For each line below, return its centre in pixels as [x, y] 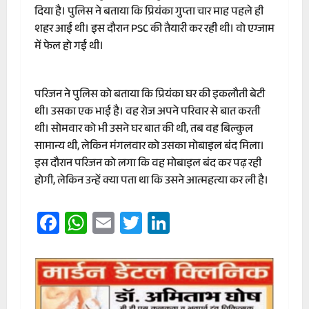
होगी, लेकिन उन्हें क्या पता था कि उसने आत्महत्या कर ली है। [151, 181]
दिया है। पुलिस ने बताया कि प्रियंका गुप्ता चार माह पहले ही [149, 12]
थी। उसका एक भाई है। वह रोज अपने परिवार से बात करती [147, 112]
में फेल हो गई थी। [69, 47]
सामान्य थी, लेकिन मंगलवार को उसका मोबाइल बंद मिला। [149, 147]
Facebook [104, 222]
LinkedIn [209, 222]
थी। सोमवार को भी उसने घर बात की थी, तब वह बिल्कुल [144, 130]
